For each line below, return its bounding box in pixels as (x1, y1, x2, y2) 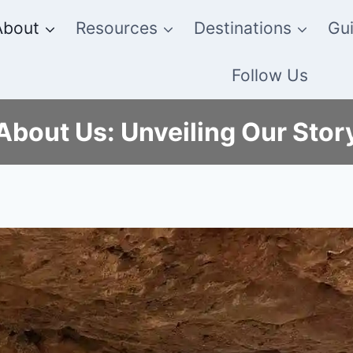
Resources (75, 18, 158, 39)
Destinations (194, 18, 292, 39)
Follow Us (232, 65, 308, 86)
